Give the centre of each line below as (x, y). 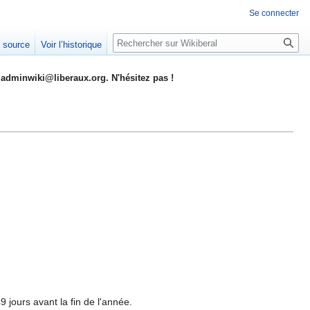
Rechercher (150, 40)
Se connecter (274, 13)
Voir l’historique (72, 45)
